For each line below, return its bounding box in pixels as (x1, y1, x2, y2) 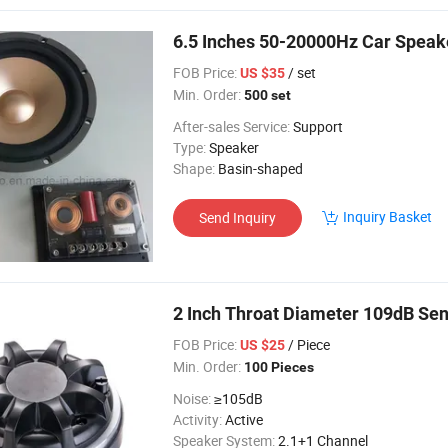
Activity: (173, 410, 222, 429)
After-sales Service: (173, 117, 290, 136)
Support (293, 117, 343, 136)
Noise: (173, 389, 211, 408)
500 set (244, 87, 291, 103)
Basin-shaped (218, 159, 303, 178)
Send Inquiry (199, 208, 276, 227)
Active (225, 410, 263, 429)
